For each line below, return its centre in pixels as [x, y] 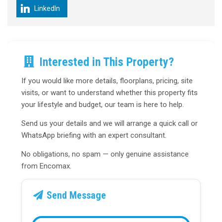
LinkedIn [47, 9]
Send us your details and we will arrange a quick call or [110, 124]
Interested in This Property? [105, 62]
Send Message [75, 195]
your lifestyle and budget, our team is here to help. [103, 105]
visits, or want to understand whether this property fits [110, 93]
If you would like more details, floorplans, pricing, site [107, 81]
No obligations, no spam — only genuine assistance [105, 154]
